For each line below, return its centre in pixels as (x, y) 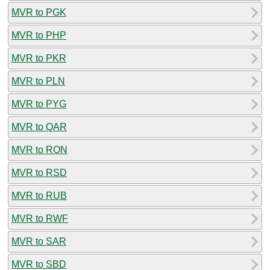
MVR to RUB (39, 195)
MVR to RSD (39, 172)
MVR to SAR (39, 241)
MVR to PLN (38, 81)
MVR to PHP (39, 35)
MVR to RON (39, 149)
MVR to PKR (39, 58)
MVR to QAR (39, 127)
